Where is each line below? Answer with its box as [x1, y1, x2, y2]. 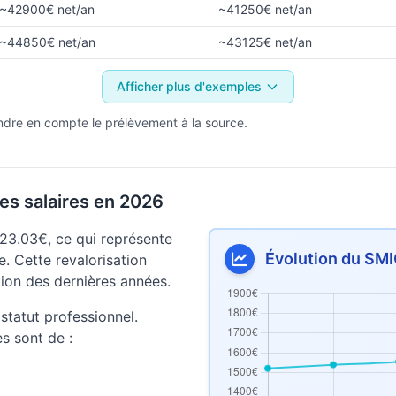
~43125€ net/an [218, 34, 312, 49]
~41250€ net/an [218, 2, 312, 17]
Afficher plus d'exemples [117, 79, 262, 94]
